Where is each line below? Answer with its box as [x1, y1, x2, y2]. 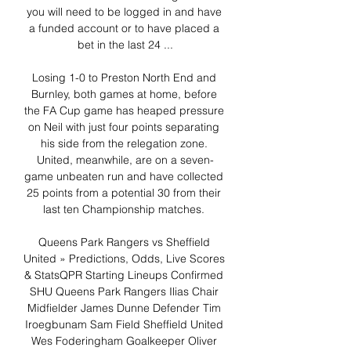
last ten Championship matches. [43, 202, 208, 217]
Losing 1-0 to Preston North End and [31, 71, 216, 85]
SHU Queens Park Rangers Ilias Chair [29, 284, 219, 299]
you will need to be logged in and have [26, 5, 222, 20]
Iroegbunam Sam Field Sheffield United [24, 317, 223, 332]
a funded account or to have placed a [28, 21, 219, 36]
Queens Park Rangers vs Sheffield [38, 235, 210, 250]
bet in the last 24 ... [78, 38, 173, 52]
